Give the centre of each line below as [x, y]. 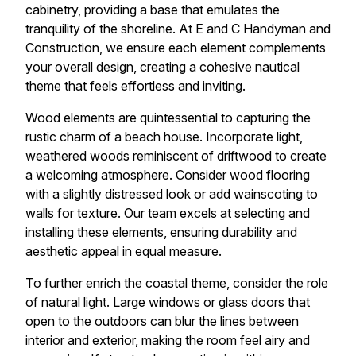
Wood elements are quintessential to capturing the [168, 118]
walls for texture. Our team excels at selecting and [168, 213]
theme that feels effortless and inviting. [135, 86]
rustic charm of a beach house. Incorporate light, [164, 137]
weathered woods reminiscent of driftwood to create [176, 156]
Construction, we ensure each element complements [176, 48]
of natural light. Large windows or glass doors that [168, 302]
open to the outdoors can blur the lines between [162, 321]
